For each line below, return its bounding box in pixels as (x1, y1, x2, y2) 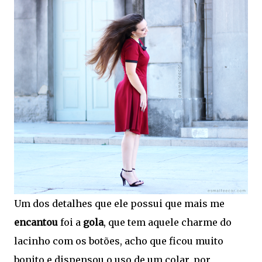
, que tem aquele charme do (104, 216, 232, 229)
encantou (14, 216, 60, 229)
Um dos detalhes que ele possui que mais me (14, 198, 225, 210)
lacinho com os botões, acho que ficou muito (14, 235, 223, 247)
